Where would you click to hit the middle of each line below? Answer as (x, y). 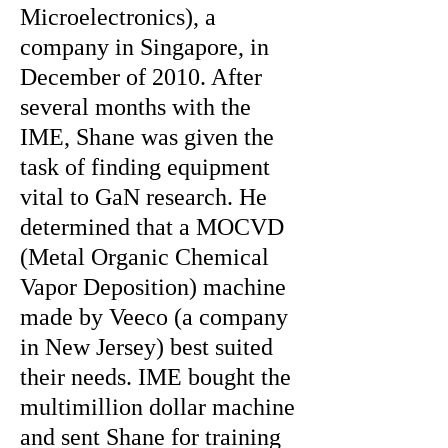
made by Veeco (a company (154, 317)
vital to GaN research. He (143, 197)
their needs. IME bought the (155, 377)
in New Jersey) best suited (146, 347)
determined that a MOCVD (152, 227)
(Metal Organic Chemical (144, 257)
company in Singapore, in (144, 47)
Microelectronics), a (118, 17)
